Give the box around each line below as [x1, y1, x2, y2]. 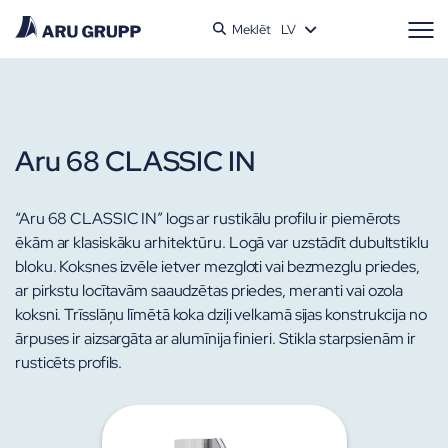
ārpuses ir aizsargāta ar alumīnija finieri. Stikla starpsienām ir [15, 328, 416, 349]
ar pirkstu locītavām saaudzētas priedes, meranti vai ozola [15, 280, 404, 301]
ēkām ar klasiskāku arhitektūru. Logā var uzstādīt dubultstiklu [15, 232, 429, 253]
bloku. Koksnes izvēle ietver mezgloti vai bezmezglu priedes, [15, 256, 420, 277]
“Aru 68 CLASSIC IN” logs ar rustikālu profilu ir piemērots [15, 208, 401, 229]
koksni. [15, 304, 65, 325]
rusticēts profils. [15, 352, 123, 373]
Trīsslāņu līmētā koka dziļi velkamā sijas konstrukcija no [64, 304, 427, 325]
